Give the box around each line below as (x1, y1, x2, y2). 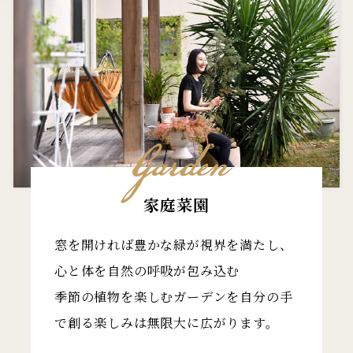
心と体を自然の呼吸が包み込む (54, 262, 240, 280)
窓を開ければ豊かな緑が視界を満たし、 (54, 236, 293, 254)
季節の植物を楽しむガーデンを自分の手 (54, 288, 293, 306)
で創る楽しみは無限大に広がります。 (54, 314, 279, 332)
